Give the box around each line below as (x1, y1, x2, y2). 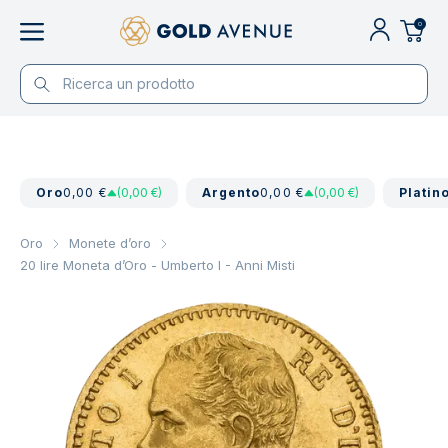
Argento (201, 185, 261, 200)
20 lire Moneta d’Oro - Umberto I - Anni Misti (20, 257, 295, 273)
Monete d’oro (69, 235, 151, 251)
